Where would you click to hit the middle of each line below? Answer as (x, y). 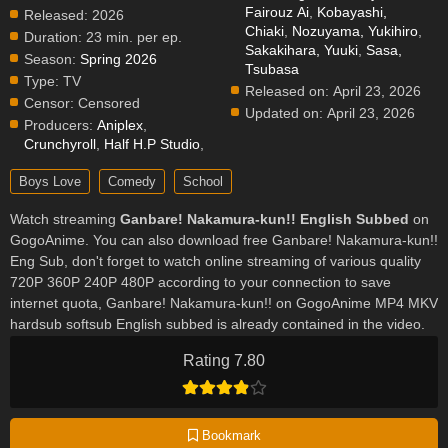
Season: (50, 59)
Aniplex (120, 125)
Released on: (287, 91)
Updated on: (284, 113)
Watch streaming (65, 219)
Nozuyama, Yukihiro (355, 31)
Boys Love (50, 181)
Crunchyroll (60, 144)
